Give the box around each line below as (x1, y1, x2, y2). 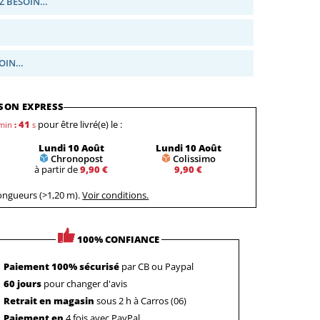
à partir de (34, 162, 81, 176)
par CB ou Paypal (119, 259, 194, 273)
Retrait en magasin (3, 294, 94, 307)
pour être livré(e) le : (38, 117, 123, 131)
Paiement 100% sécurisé (3, 259, 119, 273)
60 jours (3, 276, 41, 290)
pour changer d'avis (41, 276, 127, 290)
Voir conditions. (82, 189, 149, 202)
